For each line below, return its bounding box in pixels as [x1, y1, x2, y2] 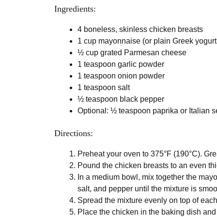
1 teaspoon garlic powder [77, 60, 164, 68]
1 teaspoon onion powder [77, 71, 165, 80]
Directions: [54, 128, 93, 138]
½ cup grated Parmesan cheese [77, 48, 186, 57]
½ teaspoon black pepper [77, 94, 164, 103]
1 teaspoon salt [77, 83, 130, 92]
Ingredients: [54, 3, 96, 14]
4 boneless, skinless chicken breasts [77, 25, 203, 33]
